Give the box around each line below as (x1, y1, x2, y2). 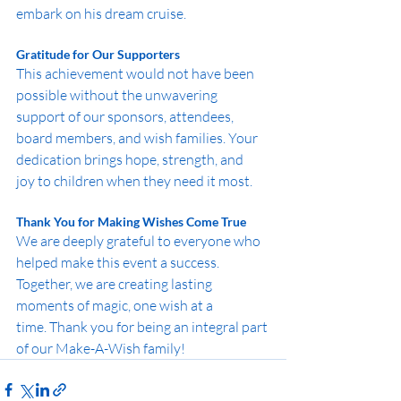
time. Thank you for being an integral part (16, 318, 270, 336)
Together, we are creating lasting (16, 275, 215, 293)
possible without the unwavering (16, 86, 220, 104)
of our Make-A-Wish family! (16, 339, 185, 357)
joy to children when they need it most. (16, 172, 252, 190)
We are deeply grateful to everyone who (16, 232, 263, 250)
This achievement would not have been (16, 64, 257, 82)
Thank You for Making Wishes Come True (16, 214, 246, 229)
